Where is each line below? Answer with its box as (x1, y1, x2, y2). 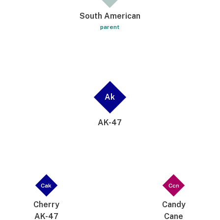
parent (100, 24, 120, 30)
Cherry (33, 200, 59, 209)
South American (79, 11, 140, 21)
